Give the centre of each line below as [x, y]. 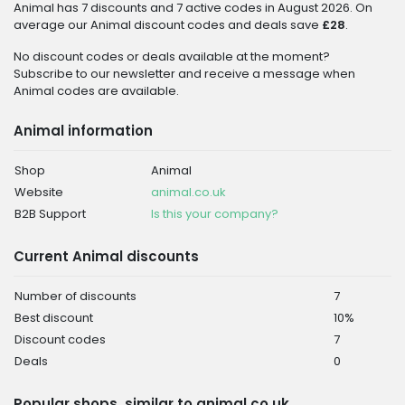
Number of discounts [75, 296]
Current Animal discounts [106, 256]
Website [39, 192]
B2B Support [50, 214]
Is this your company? [215, 214]
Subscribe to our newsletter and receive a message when [184, 74]
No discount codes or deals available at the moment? [172, 57]
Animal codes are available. [96, 91]
